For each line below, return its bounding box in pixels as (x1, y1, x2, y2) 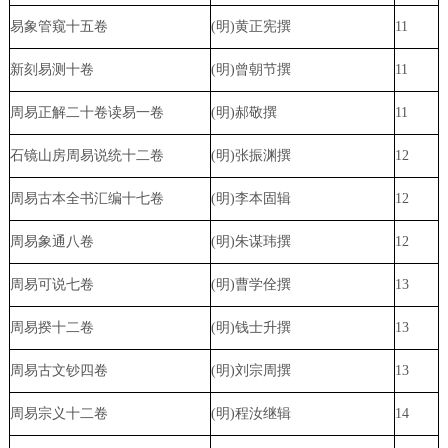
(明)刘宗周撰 (210, 363, 291, 379)
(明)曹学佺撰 (210, 277, 291, 293)
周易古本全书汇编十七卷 (9, 191, 164, 207)
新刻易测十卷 (9, 62, 94, 78)
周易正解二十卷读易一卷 (9, 105, 164, 121)
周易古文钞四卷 (9, 363, 108, 379)
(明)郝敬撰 (210, 105, 277, 121)
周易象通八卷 (9, 234, 94, 250)
